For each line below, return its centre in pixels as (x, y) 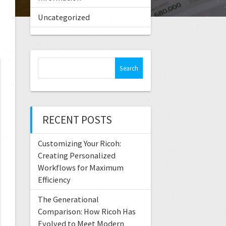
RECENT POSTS (77, 120)
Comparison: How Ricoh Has (87, 212)
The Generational (68, 200)
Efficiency (54, 180)
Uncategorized (64, 17)
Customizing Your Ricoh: (79, 144)
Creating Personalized (76, 156)
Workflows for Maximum (80, 168)
